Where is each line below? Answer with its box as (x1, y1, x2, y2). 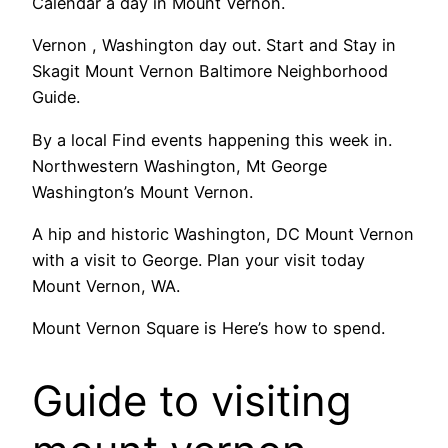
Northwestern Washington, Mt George (32, 155, 327, 176)
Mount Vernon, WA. (32, 275, 180, 296)
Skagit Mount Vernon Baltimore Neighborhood (32, 61, 388, 82)
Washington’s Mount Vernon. (32, 181, 253, 202)
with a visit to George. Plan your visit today (32, 249, 365, 270)
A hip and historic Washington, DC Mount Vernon (32, 223, 414, 244)
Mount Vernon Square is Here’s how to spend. (32, 318, 385, 339)
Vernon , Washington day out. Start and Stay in (32, 35, 396, 56)
